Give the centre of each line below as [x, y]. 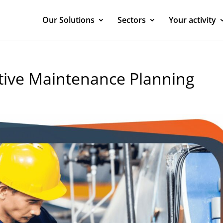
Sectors [132, 20]
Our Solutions [68, 20]
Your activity [192, 20]
